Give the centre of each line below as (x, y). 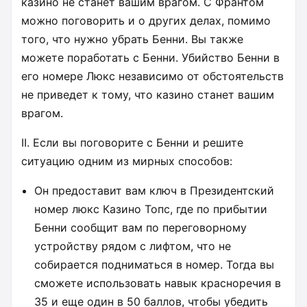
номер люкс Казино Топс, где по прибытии (151, 209)
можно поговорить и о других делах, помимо (146, 20)
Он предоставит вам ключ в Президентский (155, 190)
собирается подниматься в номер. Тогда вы (155, 264)
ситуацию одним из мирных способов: (128, 161)
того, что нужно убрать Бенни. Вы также (132, 39)
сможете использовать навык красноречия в (158, 283)
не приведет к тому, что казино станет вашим (148, 94)
